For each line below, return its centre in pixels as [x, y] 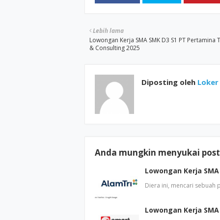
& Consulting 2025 [115, 48]
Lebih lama [108, 31]
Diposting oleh [168, 82]
